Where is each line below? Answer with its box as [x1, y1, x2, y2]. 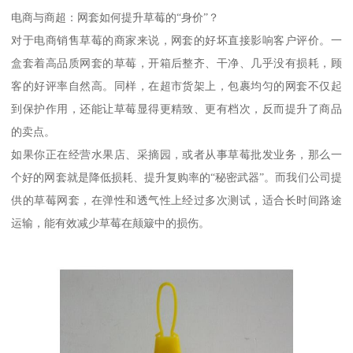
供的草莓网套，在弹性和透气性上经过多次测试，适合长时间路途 [11, 194, 342, 207]
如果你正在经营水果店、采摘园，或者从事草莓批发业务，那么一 [11, 148, 342, 162]
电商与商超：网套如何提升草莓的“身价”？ [11, 11, 220, 24]
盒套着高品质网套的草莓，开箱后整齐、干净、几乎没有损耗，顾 [11, 57, 342, 70]
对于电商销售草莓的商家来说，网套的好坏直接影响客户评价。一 [11, 34, 342, 47]
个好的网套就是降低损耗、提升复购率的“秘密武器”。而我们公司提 [11, 171, 342, 184]
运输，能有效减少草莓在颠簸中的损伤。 [11, 217, 210, 230]
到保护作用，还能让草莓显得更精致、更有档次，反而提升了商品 [11, 102, 342, 116]
